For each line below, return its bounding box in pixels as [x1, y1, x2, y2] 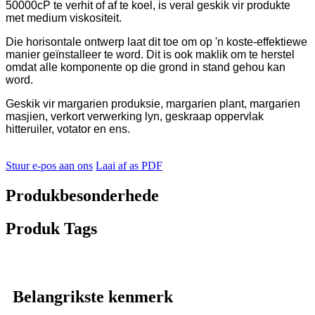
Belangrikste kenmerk [13, 287, 173, 306]
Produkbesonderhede [6, 186, 159, 205]
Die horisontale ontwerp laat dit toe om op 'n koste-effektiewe [6, 36, 307, 49]
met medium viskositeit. [6, 12, 122, 25]
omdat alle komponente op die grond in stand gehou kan [6, 61, 285, 74]
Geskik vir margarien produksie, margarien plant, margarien [6, 98, 300, 110]
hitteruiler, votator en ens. [6, 123, 130, 136]
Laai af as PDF [96, 160, 162, 172]
